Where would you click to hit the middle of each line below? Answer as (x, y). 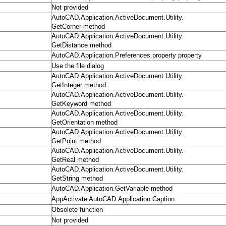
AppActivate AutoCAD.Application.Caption (113, 199)
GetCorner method (78, 27)
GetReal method (75, 160)
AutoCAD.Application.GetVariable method (112, 189)
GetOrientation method (84, 123)
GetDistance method (81, 45)
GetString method (77, 179)
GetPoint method (76, 141)
